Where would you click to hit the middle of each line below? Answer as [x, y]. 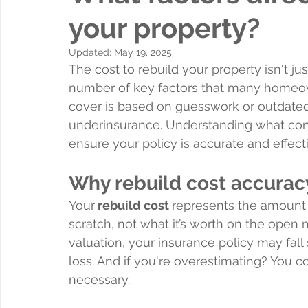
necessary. [99, 279]
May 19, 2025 [143, 52]
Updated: [91, 52]
